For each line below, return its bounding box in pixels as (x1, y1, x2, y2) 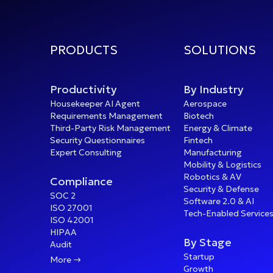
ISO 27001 (50, 202, 93, 213)
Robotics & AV (183, 171, 241, 182)
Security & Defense (183, 183, 259, 194)
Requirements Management (50, 110, 163, 121)
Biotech (183, 110, 214, 121)
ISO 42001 (50, 214, 94, 225)
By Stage (183, 235, 232, 249)
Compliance (50, 174, 113, 188)
